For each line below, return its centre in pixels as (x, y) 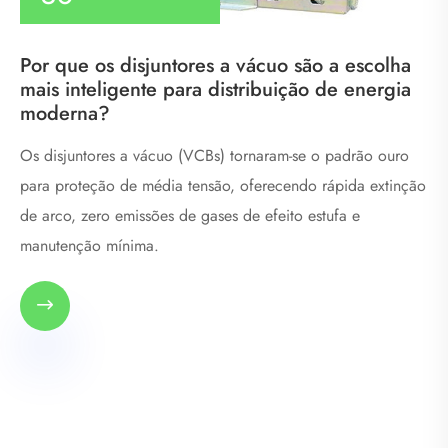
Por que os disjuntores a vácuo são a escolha (215, 65)
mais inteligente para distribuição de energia (215, 89)
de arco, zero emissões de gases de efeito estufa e (190, 215)
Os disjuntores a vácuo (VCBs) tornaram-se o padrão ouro (214, 155)
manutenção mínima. (89, 245)
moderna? (65, 113)
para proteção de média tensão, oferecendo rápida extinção (223, 185)
